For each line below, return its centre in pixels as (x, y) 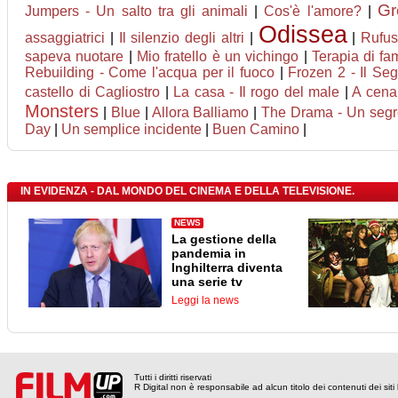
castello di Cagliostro (93, 92)
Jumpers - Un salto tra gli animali (137, 11)
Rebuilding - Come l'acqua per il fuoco (150, 72)
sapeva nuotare (75, 56)
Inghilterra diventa (227, 267)
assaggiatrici (65, 38)
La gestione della (224, 239)
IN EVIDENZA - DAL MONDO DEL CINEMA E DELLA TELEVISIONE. (187, 191)
